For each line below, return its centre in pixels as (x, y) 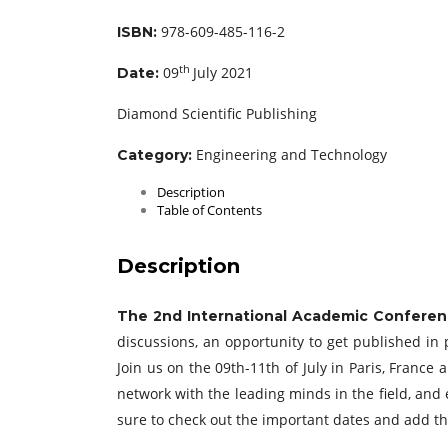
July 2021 (223, 72)
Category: (154, 155)
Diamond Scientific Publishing (217, 113)
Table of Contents (209, 210)
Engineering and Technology (289, 154)
